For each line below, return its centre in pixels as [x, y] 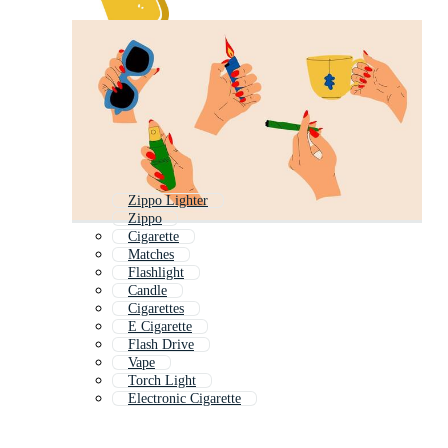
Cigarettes [156, 309]
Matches [151, 255]
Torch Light [162, 381]
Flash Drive [161, 345]
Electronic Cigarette [184, 399]
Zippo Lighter [168, 201]
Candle [147, 291]
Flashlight [156, 273]
